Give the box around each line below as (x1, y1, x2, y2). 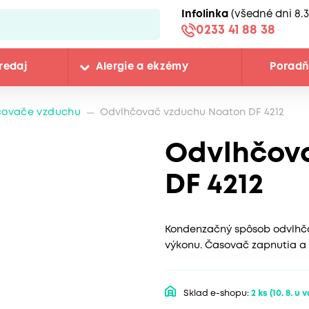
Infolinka (181, 9, 228, 19)
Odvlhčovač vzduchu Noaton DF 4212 (99, 108, 284, 117)
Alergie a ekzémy (95, 62, 189, 72)
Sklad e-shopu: (183, 290, 249, 297)
